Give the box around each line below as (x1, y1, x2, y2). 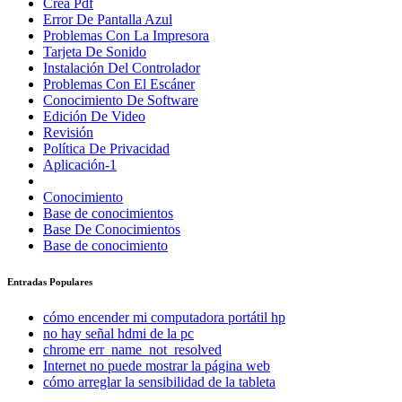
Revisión (43, 125, 93, 141)
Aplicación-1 (43, 157, 117, 173)
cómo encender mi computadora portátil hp (43, 310, 285, 326)
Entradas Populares (7, 276, 92, 288)
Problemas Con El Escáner (43, 76, 195, 92)
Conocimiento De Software (43, 92, 198, 109)
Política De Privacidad (43, 141, 170, 157)
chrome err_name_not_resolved (43, 342, 222, 358)
